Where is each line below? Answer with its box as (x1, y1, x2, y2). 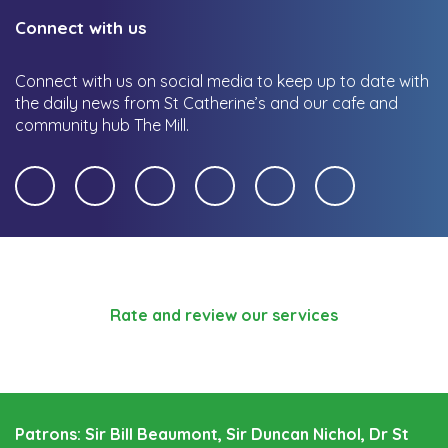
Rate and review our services (110, 304, 338, 325)
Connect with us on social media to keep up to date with (15, 70, 429, 91)
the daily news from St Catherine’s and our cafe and (15, 92, 398, 113)
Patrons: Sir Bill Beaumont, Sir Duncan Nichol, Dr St (15, 423, 409, 444)
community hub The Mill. (15, 114, 189, 135)
